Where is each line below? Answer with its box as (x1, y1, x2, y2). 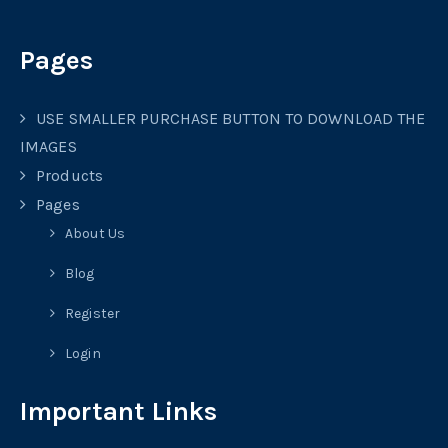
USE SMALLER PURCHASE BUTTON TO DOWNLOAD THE (36, 109, 426, 129)
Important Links (20, 396, 218, 428)
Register (65, 305, 120, 323)
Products (36, 166, 103, 186)
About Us (65, 225, 125, 243)
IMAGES (20, 137, 77, 157)
